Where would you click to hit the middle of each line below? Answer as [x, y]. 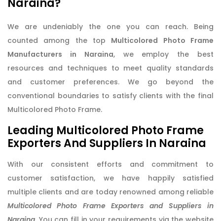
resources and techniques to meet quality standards [110, 68]
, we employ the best [164, 54]
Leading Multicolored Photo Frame [106, 130]
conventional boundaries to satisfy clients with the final [110, 95]
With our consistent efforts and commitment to [110, 164]
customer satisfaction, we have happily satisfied [110, 178]
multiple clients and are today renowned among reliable [110, 192]
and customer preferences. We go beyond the [110, 82]
